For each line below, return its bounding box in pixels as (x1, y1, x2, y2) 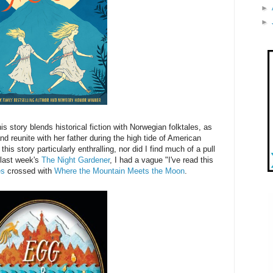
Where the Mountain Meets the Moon (54, 166, 185, 176)
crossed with (5, 166, 54, 176)
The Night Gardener (41, 155, 110, 165)
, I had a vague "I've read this (110, 155, 213, 165)
